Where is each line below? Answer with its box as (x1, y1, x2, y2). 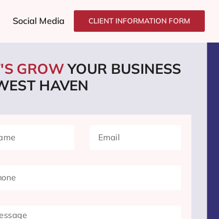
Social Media (12, 15, 65, 26)
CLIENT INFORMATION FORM (88, 16, 191, 25)
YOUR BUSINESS (67, 60, 181, 78)
